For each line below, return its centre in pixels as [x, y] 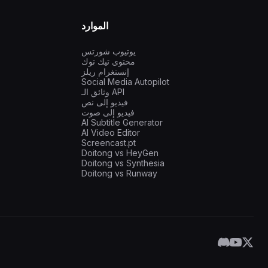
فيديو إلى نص [105, 102]
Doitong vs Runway [119, 173]
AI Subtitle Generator [122, 123]
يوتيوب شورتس [109, 51]
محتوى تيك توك [108, 62]
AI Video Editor [111, 133]
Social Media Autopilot [125, 82]
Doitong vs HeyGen [120, 153]
